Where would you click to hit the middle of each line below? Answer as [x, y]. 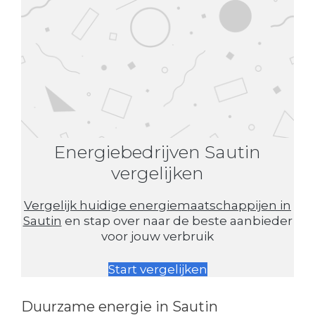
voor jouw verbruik [157, 236]
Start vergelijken [157, 270]
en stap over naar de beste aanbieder [177, 220]
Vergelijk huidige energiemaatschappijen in [157, 205]
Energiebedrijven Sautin [157, 152]
